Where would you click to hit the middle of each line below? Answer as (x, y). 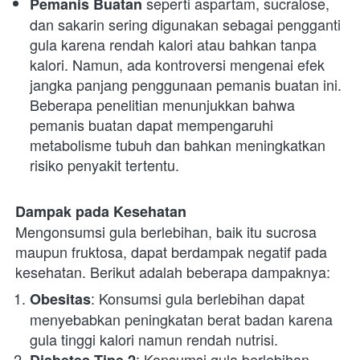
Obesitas (60, 299)
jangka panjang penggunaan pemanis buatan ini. (186, 84)
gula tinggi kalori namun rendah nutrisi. (154, 339)
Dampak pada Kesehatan (101, 211)
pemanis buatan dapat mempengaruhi (151, 125)
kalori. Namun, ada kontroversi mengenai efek (177, 64)
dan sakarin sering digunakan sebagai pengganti (185, 24)
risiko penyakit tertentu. (104, 165)
